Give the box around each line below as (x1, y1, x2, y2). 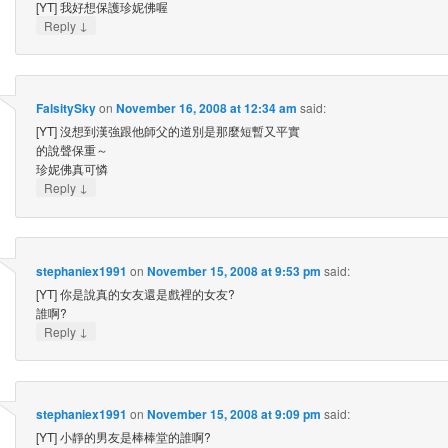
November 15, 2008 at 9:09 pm (146, 405, 321, 424)
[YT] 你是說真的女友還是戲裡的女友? (35, 284, 235, 302)
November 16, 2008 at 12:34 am (115, 99, 297, 118)
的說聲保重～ (35, 141, 108, 159)
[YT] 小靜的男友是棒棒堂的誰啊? (35, 428, 211, 446)
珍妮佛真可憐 (35, 160, 108, 178)
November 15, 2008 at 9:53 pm (146, 261, 321, 280)
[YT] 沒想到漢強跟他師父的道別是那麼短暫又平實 (35, 122, 300, 140)
